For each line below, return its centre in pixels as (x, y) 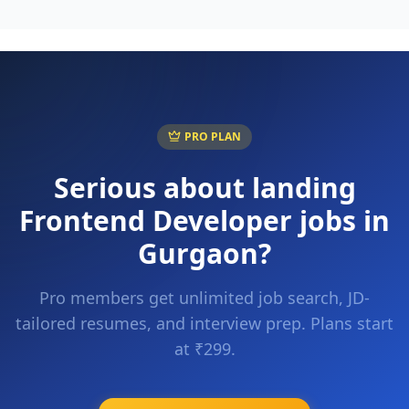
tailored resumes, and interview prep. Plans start (204, 323)
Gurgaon (198, 253)
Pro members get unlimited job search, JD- (204, 298)
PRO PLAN (213, 136)
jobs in (341, 220)
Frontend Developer (156, 220)
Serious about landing (204, 188)
